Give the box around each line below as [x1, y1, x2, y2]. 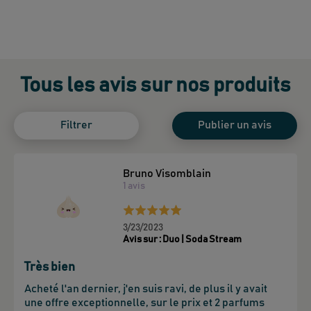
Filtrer [60, 119, 92, 131]
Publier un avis [198, 119, 271, 131]
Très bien [24, 260, 75, 274]
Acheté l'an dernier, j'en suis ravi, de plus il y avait [24, 283, 267, 294]
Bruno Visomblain [123, 167, 212, 179]
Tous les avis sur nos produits [20, 74, 291, 96]
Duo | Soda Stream [162, 234, 242, 244]
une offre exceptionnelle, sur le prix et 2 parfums [24, 296, 264, 308]
